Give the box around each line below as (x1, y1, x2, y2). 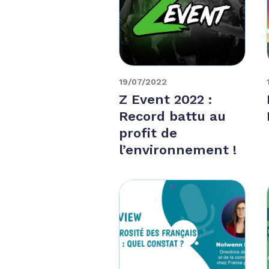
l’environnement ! (119, 142, 237, 157)
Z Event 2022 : (119, 91, 213, 107)
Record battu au (119, 108, 226, 124)
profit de (119, 125, 178, 141)
